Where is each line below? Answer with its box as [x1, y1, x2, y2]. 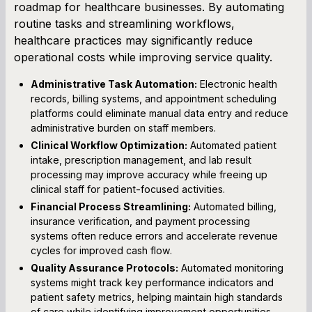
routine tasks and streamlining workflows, [14, 16, 235, 31]
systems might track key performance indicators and [31, 276, 274, 288]
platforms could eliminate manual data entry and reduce [31, 107, 288, 119]
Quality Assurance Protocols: [31, 261, 178, 274]
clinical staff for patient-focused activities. [31, 182, 225, 195]
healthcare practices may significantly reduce [14, 33, 253, 47]
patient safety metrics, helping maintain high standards [31, 290, 283, 303]
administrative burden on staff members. [31, 121, 216, 134]
